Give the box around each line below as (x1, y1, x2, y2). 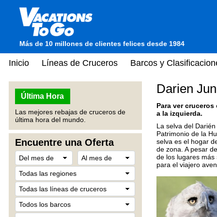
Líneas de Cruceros (42, 58, 118, 68)
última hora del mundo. (15, 116, 86, 124)
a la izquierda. (156, 109, 202, 117)
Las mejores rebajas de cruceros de (15, 108, 125, 116)
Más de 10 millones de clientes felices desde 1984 (19, 40, 185, 47)
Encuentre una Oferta (15, 137, 114, 148)
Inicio (9, 58, 29, 68)
